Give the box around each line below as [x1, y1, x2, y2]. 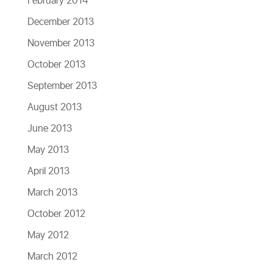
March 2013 [27, 185, 77, 200]
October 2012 [27, 207, 85, 221]
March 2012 [27, 249, 77, 264]
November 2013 [27, 36, 94, 51]
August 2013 [27, 100, 82, 115]
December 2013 [27, 15, 94, 29]
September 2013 [27, 79, 97, 93]
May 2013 [27, 143, 69, 157]
